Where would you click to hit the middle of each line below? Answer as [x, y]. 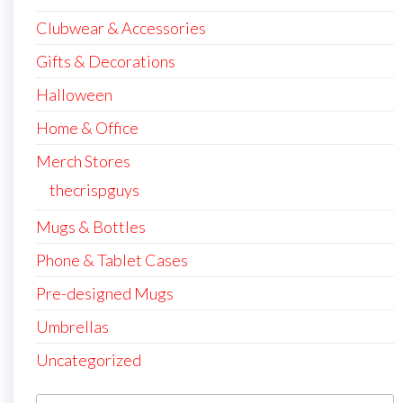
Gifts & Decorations [106, 61]
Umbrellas [72, 326]
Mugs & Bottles [91, 226]
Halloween [74, 94]
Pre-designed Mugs [105, 293]
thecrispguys [94, 189]
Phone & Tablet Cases [112, 260]
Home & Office [87, 127]
